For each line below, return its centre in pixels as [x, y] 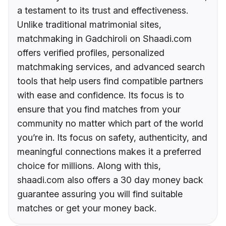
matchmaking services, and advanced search [111, 67]
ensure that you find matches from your [99, 109]
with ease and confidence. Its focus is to [101, 95]
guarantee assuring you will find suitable [100, 194]
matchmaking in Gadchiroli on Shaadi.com [104, 39]
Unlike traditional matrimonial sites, [89, 25]
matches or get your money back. [87, 208]
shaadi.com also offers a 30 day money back [110, 180]
